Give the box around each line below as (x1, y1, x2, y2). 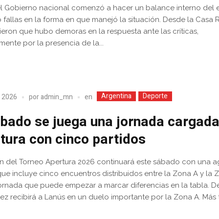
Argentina (101, 90, 132, 101)
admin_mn (41, 92, 73, 103)
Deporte (143, 90, 168, 101)
